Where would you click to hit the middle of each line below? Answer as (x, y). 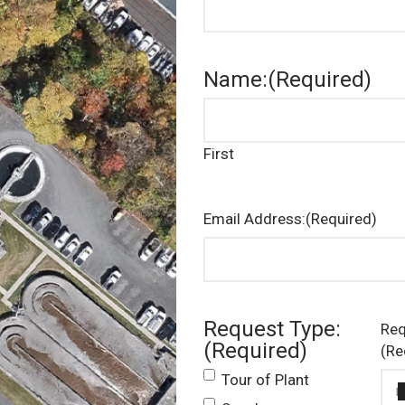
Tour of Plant (265, 380)
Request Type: (272, 329)
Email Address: (254, 219)
